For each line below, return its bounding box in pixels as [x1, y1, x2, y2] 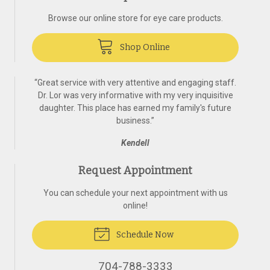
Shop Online [118, 42, 170, 52]
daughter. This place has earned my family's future [39, 102, 231, 113]
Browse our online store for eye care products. [48, 13, 223, 23]
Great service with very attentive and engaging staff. [37, 77, 236, 87]
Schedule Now [114, 229, 174, 240]
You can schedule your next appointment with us [43, 187, 228, 198]
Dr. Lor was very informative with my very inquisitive [37, 90, 233, 100]
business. [116, 115, 151, 125]
